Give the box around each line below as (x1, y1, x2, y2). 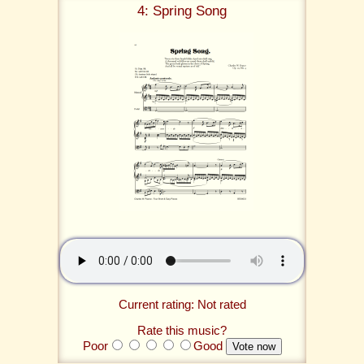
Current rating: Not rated (118, 297, 246, 311)
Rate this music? (137, 323, 227, 337)
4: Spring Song (137, 2, 227, 19)
